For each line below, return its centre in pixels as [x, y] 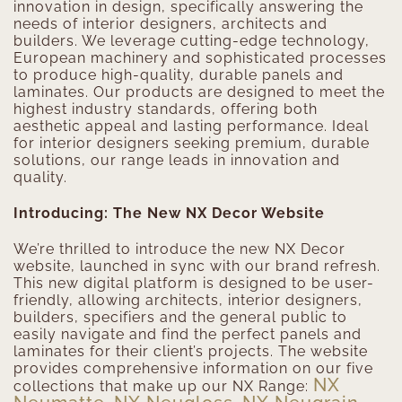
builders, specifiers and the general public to [180, 318]
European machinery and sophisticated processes [200, 58]
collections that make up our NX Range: [163, 387]
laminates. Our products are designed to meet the [199, 92]
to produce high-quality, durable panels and [179, 75]
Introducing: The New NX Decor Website [169, 214]
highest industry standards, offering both [166, 109]
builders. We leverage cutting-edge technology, [192, 41]
